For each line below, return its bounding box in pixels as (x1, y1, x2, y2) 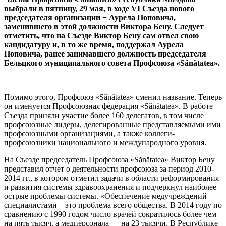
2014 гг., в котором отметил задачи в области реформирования (4, 173, 219, 182)
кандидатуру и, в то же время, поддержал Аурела (4, 40, 184, 49)
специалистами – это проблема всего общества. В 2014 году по (4, 200, 222, 209)
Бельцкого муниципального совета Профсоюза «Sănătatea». (4, 58, 220, 67)
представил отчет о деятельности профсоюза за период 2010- (4, 164, 214, 173)
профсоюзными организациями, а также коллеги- (4, 129, 175, 138)
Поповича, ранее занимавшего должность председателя (4, 49, 206, 58)
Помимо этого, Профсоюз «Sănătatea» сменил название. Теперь (4, 92, 222, 101)
